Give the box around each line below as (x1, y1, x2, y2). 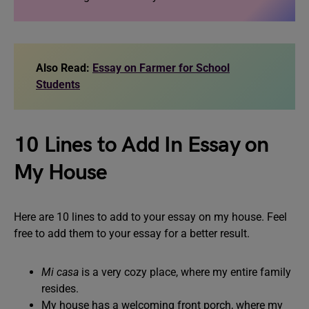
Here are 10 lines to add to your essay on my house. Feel (14, 210, 287, 223)
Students (36, 78, 80, 91)
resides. (41, 282, 79, 295)
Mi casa (41, 266, 79, 279)
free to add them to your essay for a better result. (14, 227, 250, 240)
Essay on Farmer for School (92, 61, 230, 74)
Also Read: (36, 61, 92, 74)
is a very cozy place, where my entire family (79, 266, 291, 279)
